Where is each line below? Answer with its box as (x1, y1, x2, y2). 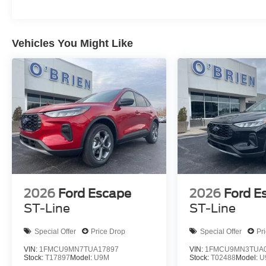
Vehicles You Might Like (12, 37, 133, 50)
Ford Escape (58, 186, 131, 201)
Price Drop (91, 227, 125, 236)
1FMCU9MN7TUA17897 (39, 245, 119, 254)
